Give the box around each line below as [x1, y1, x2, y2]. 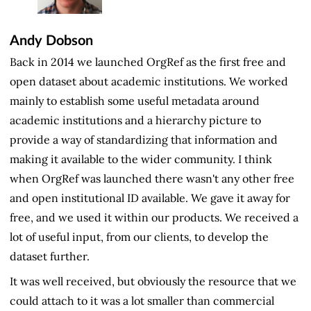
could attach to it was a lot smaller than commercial [10, 294, 274, 308]
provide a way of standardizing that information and [10, 133, 278, 147]
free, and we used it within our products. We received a [10, 210, 299, 225]
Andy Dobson [10, 33, 93, 48]
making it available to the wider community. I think [10, 152, 272, 167]
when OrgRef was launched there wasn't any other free [10, 171, 294, 186]
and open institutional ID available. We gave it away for [10, 191, 290, 205]
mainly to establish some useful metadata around [10, 94, 260, 108]
